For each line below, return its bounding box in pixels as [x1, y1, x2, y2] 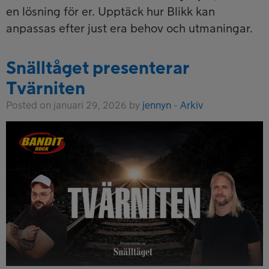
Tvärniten [6, 80, 85, 98]
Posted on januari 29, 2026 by [6, 100, 142, 110]
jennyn [142, 100, 171, 110]
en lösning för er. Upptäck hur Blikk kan [6, 5, 215, 18]
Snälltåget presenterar [6, 59, 190, 77]
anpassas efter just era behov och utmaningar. [6, 22, 253, 35]
